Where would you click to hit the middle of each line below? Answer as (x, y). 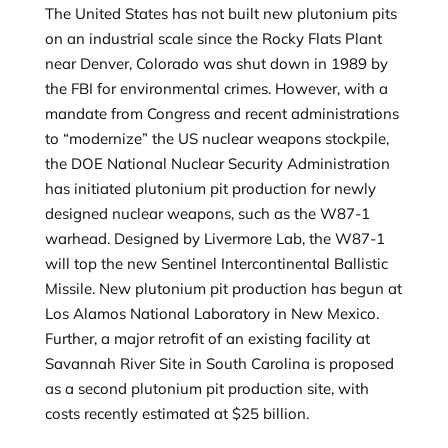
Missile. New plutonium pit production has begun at (223, 288)
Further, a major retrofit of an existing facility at (207, 338)
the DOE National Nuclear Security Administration (217, 163)
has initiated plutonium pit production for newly (210, 188)
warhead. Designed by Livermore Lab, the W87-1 (214, 238)
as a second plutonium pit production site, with (206, 388)
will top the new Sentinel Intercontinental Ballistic (216, 263)
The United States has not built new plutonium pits (220, 13)
